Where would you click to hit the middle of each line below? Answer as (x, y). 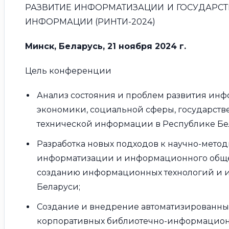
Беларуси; (58, 187)
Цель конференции (68, 71)
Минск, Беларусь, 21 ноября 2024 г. (106, 46)
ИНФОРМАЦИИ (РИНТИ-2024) (90, 22)
